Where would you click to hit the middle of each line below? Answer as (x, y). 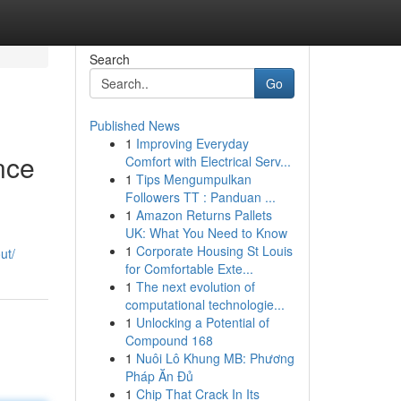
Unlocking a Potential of (202, 322)
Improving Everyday (192, 143)
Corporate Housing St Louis (214, 251)
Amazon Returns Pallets (204, 215)
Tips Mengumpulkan (193, 179)
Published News (134, 125)
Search (109, 59)
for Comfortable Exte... (189, 269)
